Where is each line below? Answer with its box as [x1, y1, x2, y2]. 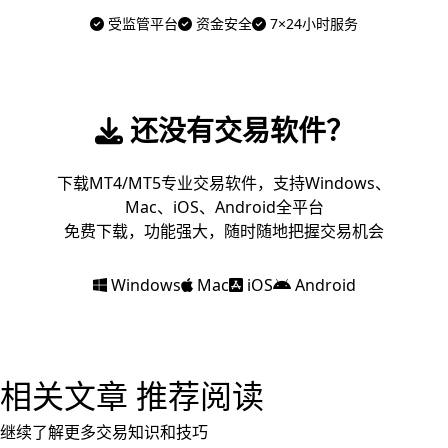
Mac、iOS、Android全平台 [124, 196, 324, 218]
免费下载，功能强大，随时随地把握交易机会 [64, 220, 384, 242]
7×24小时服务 [266, 14, 358, 33]
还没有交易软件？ [122, 111, 354, 149]
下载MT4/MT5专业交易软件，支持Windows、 [57, 172, 391, 194]
